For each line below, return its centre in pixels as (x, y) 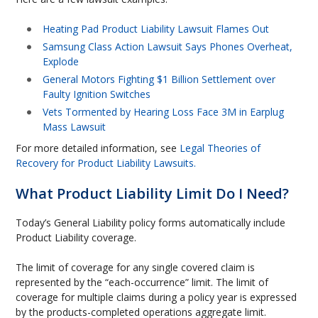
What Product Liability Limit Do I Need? (153, 193)
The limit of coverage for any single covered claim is (136, 267)
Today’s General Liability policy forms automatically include (151, 223)
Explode (61, 61)
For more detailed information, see (98, 148)
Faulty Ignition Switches (97, 94)
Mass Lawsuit (75, 127)
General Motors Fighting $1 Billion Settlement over (159, 79)
